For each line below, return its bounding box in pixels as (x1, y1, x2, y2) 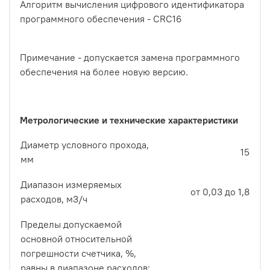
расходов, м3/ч (20, 193, 87, 206)
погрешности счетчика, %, (20, 247, 136, 260)
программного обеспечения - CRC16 (20, 13, 182, 25)
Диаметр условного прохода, (20, 139, 149, 151)
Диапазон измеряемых (20, 178, 122, 191)
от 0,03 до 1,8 (190, 186, 250, 198)
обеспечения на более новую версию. (20, 66, 188, 78)
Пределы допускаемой (20, 218, 122, 231)
